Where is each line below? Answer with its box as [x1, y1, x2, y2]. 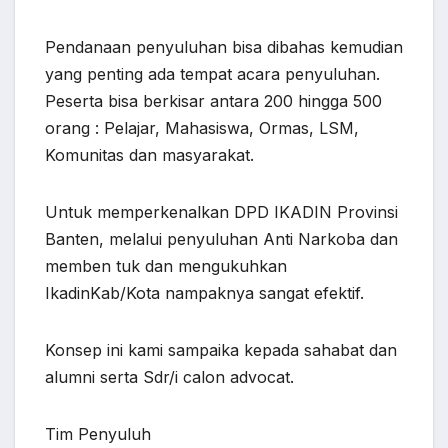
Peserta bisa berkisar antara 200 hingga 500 [45, 91, 382, 112]
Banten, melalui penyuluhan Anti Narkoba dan [45, 229, 398, 250]
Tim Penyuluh [45, 424, 151, 445]
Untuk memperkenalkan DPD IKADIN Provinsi [45, 202, 398, 223]
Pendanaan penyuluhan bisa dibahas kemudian [45, 37, 403, 58]
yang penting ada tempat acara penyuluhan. [45, 64, 380, 85]
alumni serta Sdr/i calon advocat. [45, 367, 294, 388]
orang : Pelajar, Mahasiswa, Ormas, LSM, [45, 118, 359, 139]
